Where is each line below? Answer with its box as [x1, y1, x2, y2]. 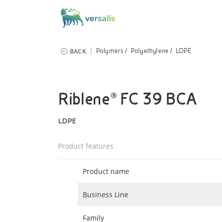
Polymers [96, 48, 124, 55]
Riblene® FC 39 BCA [58, 90, 197, 109]
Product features [58, 141, 113, 151]
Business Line [83, 190, 128, 199]
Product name [83, 166, 129, 176]
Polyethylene [130, 48, 169, 55]
